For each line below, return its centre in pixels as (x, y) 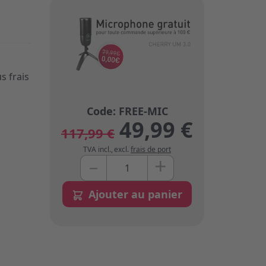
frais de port (151, 149)
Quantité (99, 161)
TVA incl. (97, 149)
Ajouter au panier (135, 194)
